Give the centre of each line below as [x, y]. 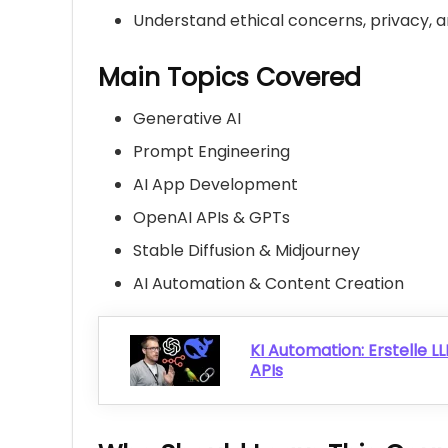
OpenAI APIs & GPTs [211, 218]
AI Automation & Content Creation [268, 284]
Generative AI [187, 119]
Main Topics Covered [229, 78]
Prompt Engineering [211, 152]
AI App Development [215, 185]
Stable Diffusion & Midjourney [246, 251]
